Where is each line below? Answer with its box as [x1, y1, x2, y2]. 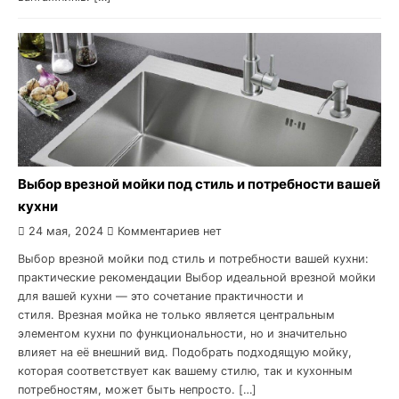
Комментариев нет [114, 224, 222, 238]
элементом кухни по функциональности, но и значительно [18, 327, 347, 340]
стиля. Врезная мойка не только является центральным [18, 308, 335, 322]
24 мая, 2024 [28, 224, 103, 238]
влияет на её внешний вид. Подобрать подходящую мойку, [18, 346, 352, 359]
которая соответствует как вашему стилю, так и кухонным [18, 364, 353, 378]
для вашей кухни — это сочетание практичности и [18, 289, 304, 303]
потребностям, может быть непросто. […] [18, 383, 256, 396]
